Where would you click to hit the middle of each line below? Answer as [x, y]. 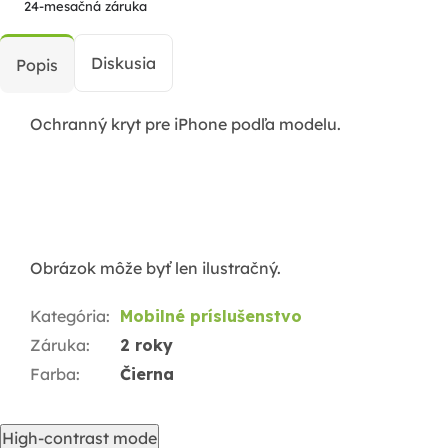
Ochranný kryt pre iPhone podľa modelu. [185, 124]
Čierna [147, 374]
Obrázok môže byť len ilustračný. [155, 268]
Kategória [68, 316]
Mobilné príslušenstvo [211, 316]
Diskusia [123, 63]
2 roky [146, 345]
